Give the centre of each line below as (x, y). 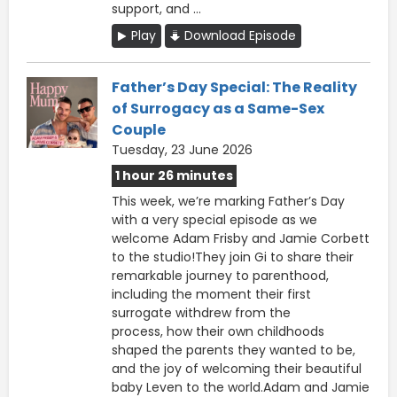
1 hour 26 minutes (174, 175)
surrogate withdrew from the (201, 312)
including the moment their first (211, 294)
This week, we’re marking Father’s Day (228, 201)
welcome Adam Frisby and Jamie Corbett (241, 238)
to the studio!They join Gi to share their (233, 257)
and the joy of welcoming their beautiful (237, 368)
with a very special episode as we (214, 219)
